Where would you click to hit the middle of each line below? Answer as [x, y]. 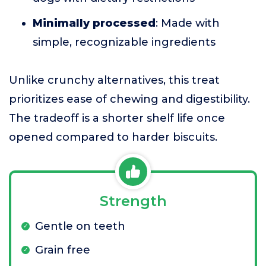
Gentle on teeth [80, 226]
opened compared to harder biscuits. [113, 137]
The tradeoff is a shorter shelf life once [117, 118]
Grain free [63, 250]
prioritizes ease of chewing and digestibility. [129, 99]
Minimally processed [94, 23]
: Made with [188, 23]
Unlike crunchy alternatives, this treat [114, 80]
